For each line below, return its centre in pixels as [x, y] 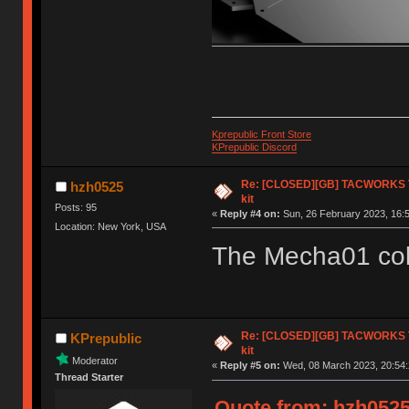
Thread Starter [89, 378]
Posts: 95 [76, 207]
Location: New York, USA [111, 227]
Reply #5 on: [250, 366]
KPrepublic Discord [254, 147]
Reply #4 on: [250, 213]
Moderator [95, 360]
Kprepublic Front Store [261, 134]
